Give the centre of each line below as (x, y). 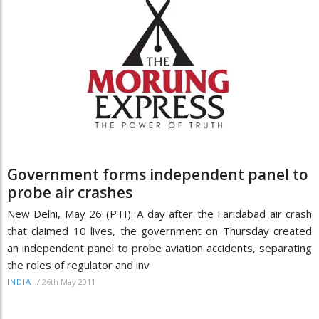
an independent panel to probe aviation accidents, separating (159, 248)
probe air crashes (70, 193)
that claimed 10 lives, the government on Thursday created (159, 231)
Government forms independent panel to (158, 175)
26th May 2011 (69, 282)
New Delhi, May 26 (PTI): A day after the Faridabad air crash (159, 214)
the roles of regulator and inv (78, 265)
